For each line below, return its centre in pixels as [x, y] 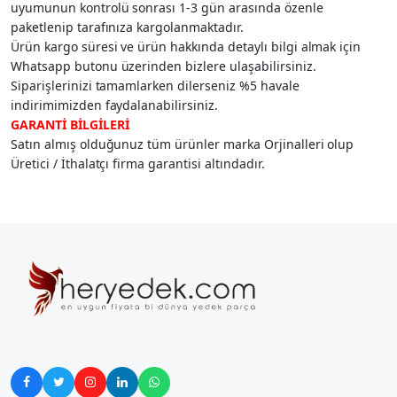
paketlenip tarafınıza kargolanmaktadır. [127, 27]
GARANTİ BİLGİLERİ [70, 124]
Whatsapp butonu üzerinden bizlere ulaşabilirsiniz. [163, 66]
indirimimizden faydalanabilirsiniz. [114, 105]
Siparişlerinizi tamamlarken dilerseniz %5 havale [155, 85]
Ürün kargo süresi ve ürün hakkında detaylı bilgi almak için [186, 46]
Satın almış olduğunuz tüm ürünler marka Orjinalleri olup [183, 144]
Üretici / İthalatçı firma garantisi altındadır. [138, 163]
